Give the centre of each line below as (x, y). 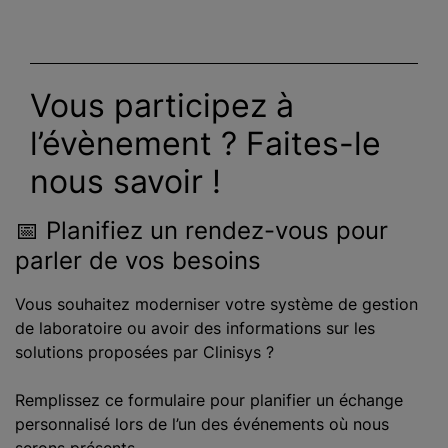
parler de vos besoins (138, 260)
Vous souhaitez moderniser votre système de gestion (216, 304)
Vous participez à (162, 105)
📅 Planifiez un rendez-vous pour (201, 230)
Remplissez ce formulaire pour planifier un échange (209, 400)
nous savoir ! (125, 181)
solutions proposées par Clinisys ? (144, 352)
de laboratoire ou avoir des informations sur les (195, 328)
